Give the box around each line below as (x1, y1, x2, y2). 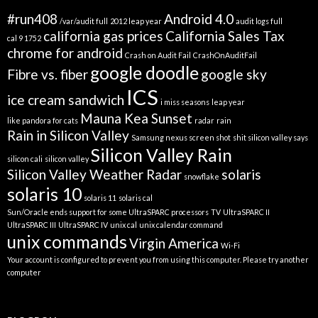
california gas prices (43, 28, 163, 45)
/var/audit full (60, 16, 108, 26)
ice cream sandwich (7, 92, 124, 109)
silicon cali (7, 154, 43, 164)
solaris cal (119, 193, 153, 203)
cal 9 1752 (7, 33, 41, 43)
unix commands (7, 231, 127, 253)
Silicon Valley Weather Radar (7, 166, 182, 183)
